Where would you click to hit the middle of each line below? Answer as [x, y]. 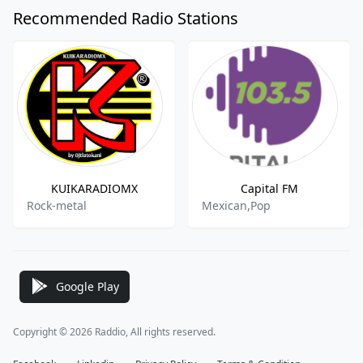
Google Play [88, 286]
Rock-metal [57, 205]
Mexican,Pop [236, 205]
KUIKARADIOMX [94, 188]
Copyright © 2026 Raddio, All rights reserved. [114, 332]
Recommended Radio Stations [126, 18]
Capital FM [269, 188]
